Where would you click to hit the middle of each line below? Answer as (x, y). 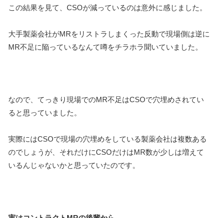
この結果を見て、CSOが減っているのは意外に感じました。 (108, 8)
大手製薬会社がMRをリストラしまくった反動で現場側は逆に (109, 34)
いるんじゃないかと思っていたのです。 (74, 165)
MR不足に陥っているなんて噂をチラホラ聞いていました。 (105, 47)
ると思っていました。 (45, 113)
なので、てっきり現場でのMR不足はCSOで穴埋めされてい (106, 100)
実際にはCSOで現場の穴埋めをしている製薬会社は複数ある (108, 139)
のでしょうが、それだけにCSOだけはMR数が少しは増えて (106, 152)
